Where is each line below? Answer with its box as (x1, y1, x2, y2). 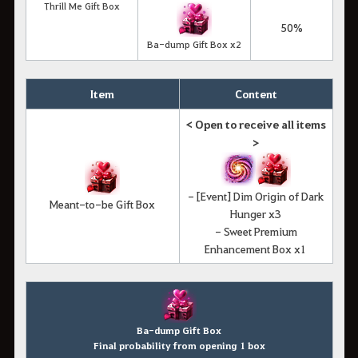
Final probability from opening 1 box (93, 338, 265, 352)
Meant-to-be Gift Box (50, 196, 155, 211)
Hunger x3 (230, 205, 281, 221)
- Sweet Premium (214, 223, 297, 238)
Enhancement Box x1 (205, 241, 307, 256)
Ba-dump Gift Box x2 (147, 37, 241, 50)
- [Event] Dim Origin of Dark (188, 188, 324, 203)
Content (234, 86, 277, 101)
